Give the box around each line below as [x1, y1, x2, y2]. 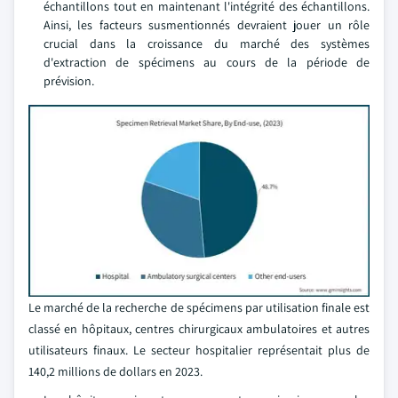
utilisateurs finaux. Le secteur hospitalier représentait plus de [28, 342, 370, 358]
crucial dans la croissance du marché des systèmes [44, 36, 370, 52]
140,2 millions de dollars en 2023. [28, 363, 203, 379]
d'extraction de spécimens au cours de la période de [44, 54, 370, 70]
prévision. [44, 73, 94, 89]
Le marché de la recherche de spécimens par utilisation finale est [28, 299, 370, 315]
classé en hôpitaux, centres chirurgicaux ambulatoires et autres [28, 321, 370, 337]
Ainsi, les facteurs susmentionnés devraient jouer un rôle [44, 17, 370, 33]
